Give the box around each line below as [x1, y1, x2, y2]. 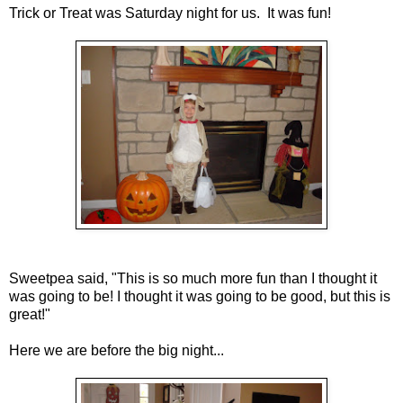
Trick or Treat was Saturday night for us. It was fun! [9, 4, 331, 21]
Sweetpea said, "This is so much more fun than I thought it [9, 270, 377, 286]
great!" [9, 306, 50, 322]
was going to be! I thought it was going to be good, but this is [9, 288, 390, 304]
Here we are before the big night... [9, 342, 224, 358]
